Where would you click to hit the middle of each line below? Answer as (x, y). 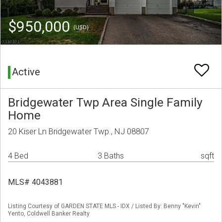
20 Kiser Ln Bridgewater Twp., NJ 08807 (79, 132)
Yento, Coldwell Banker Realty (49, 214)
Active (26, 72)
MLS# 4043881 (35, 182)
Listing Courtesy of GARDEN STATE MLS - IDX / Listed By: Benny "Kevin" (104, 206)
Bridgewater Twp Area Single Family (105, 103)
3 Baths (111, 156)
